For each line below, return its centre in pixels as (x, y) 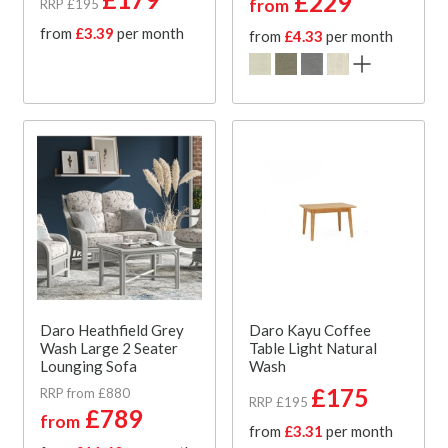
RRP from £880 (85, 392)
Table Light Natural (313, 347)
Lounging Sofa (88, 365)
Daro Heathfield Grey (112, 329)
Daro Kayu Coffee (310, 329)
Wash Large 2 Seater (109, 347)
